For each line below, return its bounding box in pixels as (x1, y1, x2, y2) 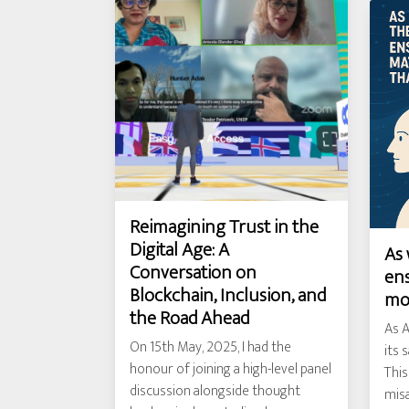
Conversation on (130, 257, 257, 288)
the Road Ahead (130, 302, 249, 334)
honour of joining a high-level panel (130, 357, 331, 382)
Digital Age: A (130, 234, 229, 266)
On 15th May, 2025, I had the (130, 335, 291, 360)
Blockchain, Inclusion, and (130, 279, 326, 311)
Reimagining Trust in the (130, 211, 319, 243)
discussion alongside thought (130, 379, 300, 404)
